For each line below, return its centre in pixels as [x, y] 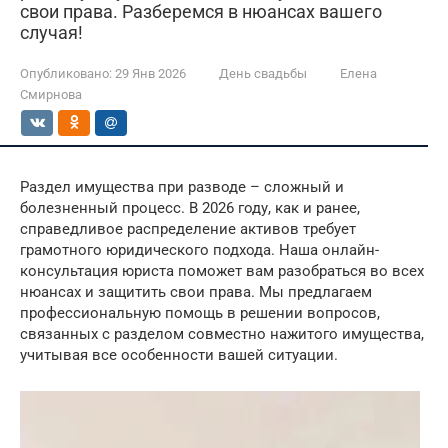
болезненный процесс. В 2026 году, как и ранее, [190, 208]
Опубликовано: [66, 73]
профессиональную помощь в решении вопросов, [200, 313]
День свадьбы [263, 73]
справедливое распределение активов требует [188, 229]
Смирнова [51, 94]
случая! [51, 32]
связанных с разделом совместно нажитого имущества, [222, 334]
